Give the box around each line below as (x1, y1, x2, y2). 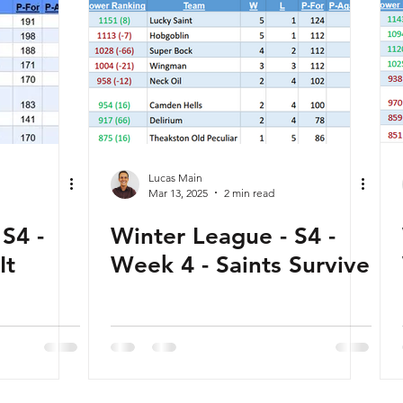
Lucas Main (148, 170, 202, 184)
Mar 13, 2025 (148, 185, 208, 200)
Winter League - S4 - (111, 221, 336, 250)
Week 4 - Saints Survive (111, 250, 370, 279)
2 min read (224, 185, 274, 200)
